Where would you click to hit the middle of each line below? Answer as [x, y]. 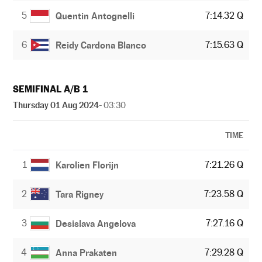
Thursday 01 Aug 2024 [56, 105]
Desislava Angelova [96, 223]
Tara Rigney [80, 194]
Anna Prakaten [87, 253]
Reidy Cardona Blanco [101, 45]
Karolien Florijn [87, 165]
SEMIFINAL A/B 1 [50, 89]
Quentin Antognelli [95, 16]
